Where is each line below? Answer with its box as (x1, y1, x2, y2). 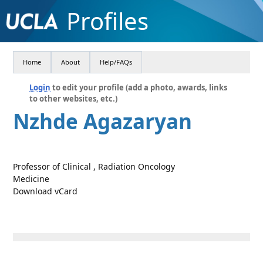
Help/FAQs (100, 58, 133, 66)
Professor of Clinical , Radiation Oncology (13, 161, 176, 172)
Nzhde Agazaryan (13, 107, 193, 135)
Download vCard (13, 186, 78, 197)
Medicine (13, 173, 50, 184)
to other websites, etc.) (29, 93, 118, 104)
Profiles (66, 5, 149, 37)
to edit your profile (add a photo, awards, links (50, 82, 228, 93)
